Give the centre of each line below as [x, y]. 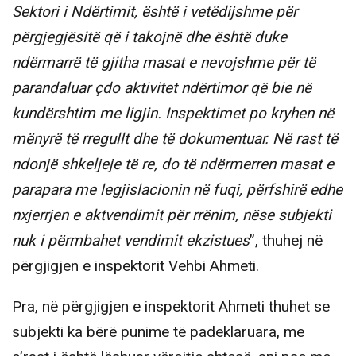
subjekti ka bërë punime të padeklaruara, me [158, 332]
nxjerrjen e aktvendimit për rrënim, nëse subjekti [172, 215]
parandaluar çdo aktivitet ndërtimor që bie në [162, 88]
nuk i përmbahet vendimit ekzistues [131, 240]
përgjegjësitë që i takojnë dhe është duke [149, 37]
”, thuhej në [286, 240]
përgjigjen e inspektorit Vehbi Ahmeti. [135, 266]
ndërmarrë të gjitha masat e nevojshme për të [164, 62]
